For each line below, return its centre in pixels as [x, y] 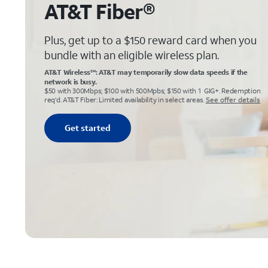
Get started [88, 128]
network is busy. [71, 82]
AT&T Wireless [68, 72]
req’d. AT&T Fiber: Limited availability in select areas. [124, 100]
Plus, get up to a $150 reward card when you [150, 40]
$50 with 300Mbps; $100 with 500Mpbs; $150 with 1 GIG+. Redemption [153, 91]
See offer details [233, 100]
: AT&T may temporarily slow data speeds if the [171, 72]
